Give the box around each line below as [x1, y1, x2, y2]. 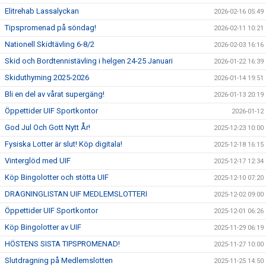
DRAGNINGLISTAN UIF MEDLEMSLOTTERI [5, 189, 147, 198]
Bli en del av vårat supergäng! [5, 90, 104, 99]
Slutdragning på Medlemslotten [5, 256, 113, 265]
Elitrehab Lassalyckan [5, 7, 79, 15]
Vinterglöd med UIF [5, 156, 71, 165]
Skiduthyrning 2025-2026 [5, 73, 89, 82]
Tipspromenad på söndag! [5, 23, 96, 32]
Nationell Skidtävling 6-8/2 [5, 40, 94, 49]
